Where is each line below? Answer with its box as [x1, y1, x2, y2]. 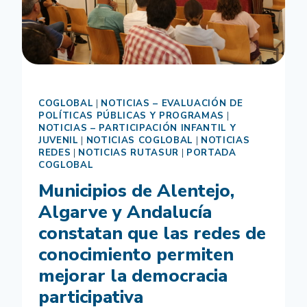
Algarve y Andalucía [38, 200, 212, 225]
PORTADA [186, 146, 236, 159]
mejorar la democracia [38, 264, 228, 288]
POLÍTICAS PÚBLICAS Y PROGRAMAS [38, 109, 224, 122]
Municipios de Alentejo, [38, 179, 234, 204]
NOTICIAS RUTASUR [78, 146, 179, 159]
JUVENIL [38, 134, 79, 147]
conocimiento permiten [38, 243, 234, 267]
